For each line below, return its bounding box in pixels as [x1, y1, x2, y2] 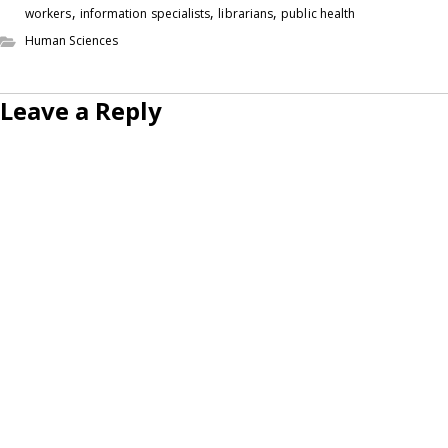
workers [25, 5, 72, 22]
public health [281, 5, 356, 22]
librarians [218, 5, 274, 22]
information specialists [79, 5, 211, 22]
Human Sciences [25, 32, 119, 49]
